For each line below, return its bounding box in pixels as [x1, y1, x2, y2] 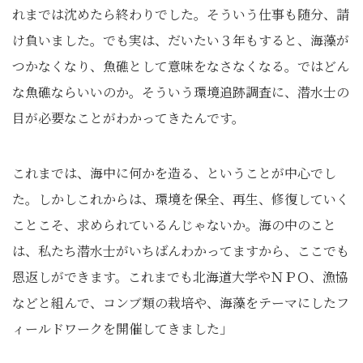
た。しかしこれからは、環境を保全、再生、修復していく [12, 190, 349, 208]
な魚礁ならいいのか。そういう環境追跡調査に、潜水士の [12, 83, 349, 101]
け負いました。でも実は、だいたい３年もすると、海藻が [12, 31, 349, 49]
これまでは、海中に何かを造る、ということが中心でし [12, 164, 336, 182]
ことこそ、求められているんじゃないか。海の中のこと [12, 216, 336, 234]
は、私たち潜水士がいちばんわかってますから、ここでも [12, 241, 349, 260]
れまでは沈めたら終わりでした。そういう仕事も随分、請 [12, 5, 349, 23]
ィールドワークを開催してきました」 [12, 319, 233, 338]
